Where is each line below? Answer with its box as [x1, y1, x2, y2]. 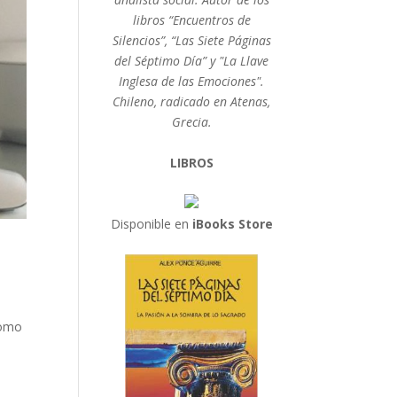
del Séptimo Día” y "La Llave [114, 51, 269, 69]
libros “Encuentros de [132, 11, 251, 28]
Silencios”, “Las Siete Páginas [112, 31, 271, 49]
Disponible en [110, 214, 192, 232]
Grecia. [171, 113, 212, 130]
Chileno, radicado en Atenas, [113, 92, 271, 110]
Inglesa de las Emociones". [119, 72, 265, 90]
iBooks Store [191, 214, 273, 232]
